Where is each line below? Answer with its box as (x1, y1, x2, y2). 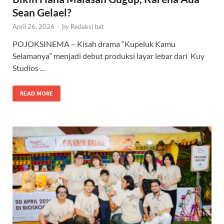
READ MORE (20, 90, 53, 97)
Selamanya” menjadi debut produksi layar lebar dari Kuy (12, 51, 204, 61)
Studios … (12, 63, 46, 73)
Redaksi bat (70, 22, 104, 31)
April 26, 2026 (12, 22, 54, 31)
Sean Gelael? (12, 6, 71, 19)
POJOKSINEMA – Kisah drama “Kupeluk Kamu (12, 39, 175, 49)
